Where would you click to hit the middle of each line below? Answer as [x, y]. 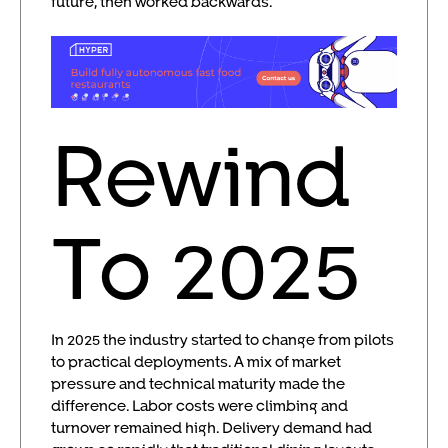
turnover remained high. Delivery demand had [211, 427]
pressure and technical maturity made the [198, 383]
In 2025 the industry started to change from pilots [222, 339]
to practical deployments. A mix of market [196, 361]
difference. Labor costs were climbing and [199, 405]
